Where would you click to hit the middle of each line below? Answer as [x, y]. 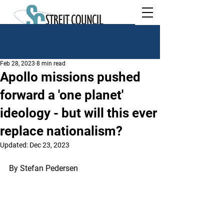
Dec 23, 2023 [49, 145]
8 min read [51, 63]
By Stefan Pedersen [44, 168]
